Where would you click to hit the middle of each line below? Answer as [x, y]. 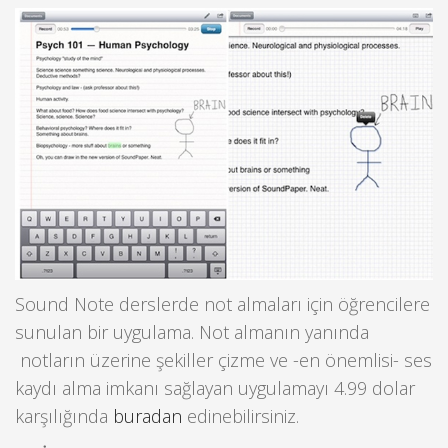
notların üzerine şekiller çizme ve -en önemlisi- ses [223, 360]
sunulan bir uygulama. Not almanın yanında [192, 332]
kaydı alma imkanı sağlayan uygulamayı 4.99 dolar [215, 388]
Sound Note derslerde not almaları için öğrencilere [222, 304]
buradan [147, 416]
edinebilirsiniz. [240, 416]
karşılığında [64, 416]
